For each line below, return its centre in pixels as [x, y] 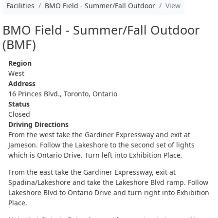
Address [22, 83]
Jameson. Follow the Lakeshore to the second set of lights [101, 145]
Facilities [20, 6]
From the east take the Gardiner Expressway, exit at [92, 172]
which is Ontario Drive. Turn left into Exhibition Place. [95, 155]
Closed [19, 114]
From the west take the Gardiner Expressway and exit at [99, 134]
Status [19, 104]
